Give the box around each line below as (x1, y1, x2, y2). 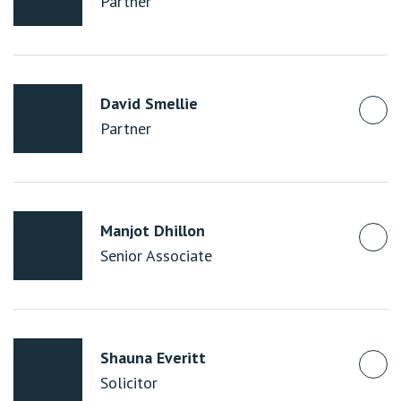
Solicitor (100, 372, 158, 393)
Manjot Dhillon (100, 220, 205, 241)
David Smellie (100, 93, 198, 114)
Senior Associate (100, 245, 212, 266)
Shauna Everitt (100, 347, 206, 368)
